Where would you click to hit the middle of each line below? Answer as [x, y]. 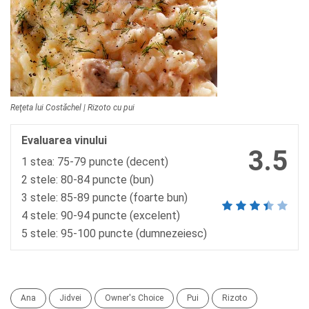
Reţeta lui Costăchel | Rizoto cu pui [72, 108]
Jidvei [70, 298]
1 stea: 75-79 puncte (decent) [95, 162]
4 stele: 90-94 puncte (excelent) [101, 216]
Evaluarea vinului [64, 140]
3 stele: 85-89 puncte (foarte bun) [104, 198]
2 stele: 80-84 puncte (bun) [88, 180]
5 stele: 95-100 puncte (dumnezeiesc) [114, 233]
